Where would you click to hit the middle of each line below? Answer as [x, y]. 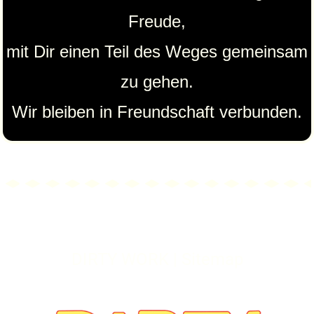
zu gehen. [157, 82]
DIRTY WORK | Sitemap [157, 260]
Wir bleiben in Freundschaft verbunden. [157, 112]
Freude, [157, 22]
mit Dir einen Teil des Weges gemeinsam [157, 52]
